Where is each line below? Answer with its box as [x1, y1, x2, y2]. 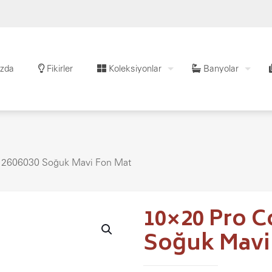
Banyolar [201, 63, 239, 73]
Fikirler [44, 63, 73, 73]
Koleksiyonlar [106, 63, 161, 73]
